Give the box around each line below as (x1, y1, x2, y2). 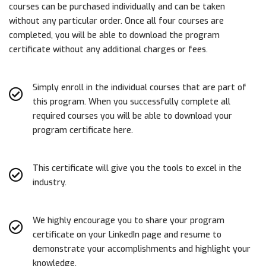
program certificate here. (33, 124, 133, 136)
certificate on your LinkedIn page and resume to (33, 229, 221, 240)
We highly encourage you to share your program (33, 214, 224, 226)
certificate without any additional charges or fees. (9, 43, 208, 55)
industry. (33, 176, 66, 188)
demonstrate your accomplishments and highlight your (33, 243, 251, 255)
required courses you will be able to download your (33, 110, 232, 122)
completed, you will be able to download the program (9, 29, 220, 41)
